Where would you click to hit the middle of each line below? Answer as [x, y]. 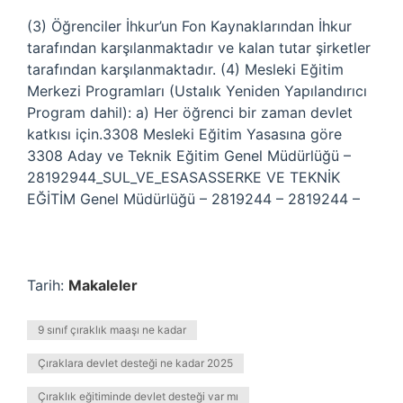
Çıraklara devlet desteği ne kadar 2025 [135, 363]
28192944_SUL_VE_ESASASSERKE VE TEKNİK [184, 177]
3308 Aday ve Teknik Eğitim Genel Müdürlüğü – [189, 156]
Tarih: [48, 285]
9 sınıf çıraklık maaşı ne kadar [112, 330]
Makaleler [103, 285]
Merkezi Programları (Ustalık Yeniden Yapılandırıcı [197, 91]
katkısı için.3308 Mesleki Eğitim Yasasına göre [184, 134]
